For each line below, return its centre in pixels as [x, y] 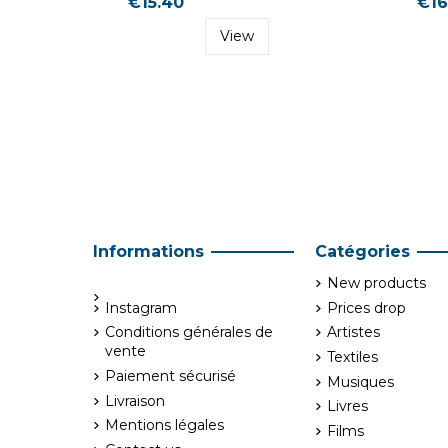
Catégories [362, 252]
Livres [347, 406]
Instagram [140, 307]
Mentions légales [164, 425]
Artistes [353, 332]
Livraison [134, 400]
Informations [148, 252]
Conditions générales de [188, 332]
